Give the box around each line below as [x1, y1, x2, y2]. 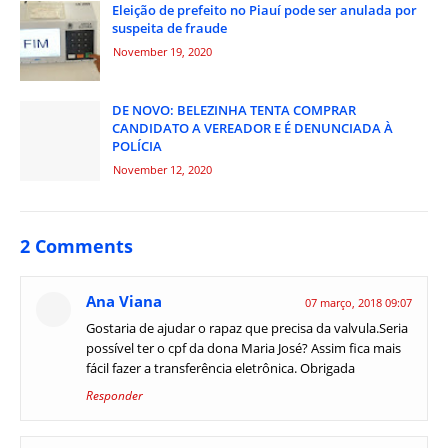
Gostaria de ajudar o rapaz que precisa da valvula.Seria [86, 319, 408, 337]
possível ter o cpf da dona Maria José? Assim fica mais [86, 339, 401, 357]
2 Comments [20, 234, 133, 258]
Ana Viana [86, 291, 162, 311]
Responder [86, 387, 143, 404]
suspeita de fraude [112, 19, 227, 37]
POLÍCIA [112, 137, 162, 155]
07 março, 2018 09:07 [305, 295, 412, 310]
